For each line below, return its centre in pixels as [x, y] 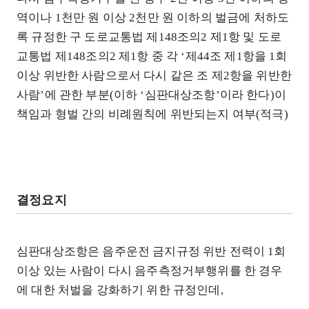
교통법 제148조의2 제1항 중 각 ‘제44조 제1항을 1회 [152, 56]
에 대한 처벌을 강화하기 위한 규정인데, [120, 290]
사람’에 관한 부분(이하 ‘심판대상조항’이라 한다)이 [151, 94]
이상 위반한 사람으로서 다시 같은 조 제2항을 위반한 [154, 75]
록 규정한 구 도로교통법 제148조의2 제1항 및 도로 [149, 37]
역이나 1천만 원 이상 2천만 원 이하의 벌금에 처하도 [153, 17]
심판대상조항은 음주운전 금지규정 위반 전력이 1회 [151, 251]
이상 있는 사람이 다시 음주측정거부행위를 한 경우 [150, 270]
